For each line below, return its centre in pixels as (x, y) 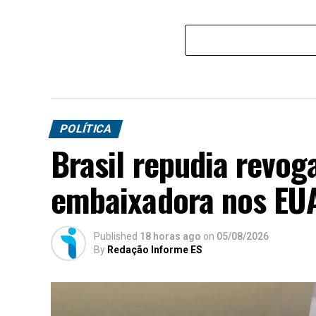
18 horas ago (170, 237)
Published (116, 237)
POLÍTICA (86, 129)
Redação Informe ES (155, 250)
